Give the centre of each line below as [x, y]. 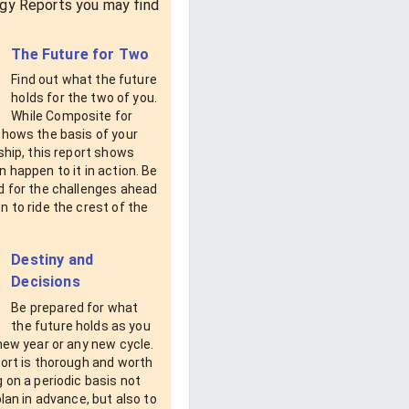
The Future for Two [80, 54]
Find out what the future [84, 80]
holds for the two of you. [84, 98]
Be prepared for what [75, 307]
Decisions [46, 282]
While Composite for [72, 116]
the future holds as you [81, 325]
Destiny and [52, 260]
